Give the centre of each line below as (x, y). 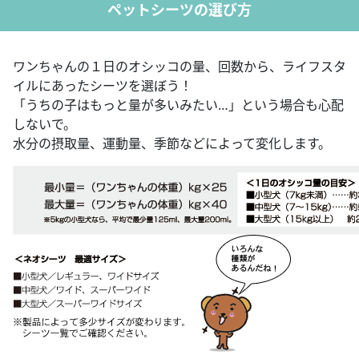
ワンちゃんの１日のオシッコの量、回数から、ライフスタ (179, 66)
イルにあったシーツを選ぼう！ (103, 85)
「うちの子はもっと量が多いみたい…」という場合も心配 (178, 105)
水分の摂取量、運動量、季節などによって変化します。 (172, 143)
